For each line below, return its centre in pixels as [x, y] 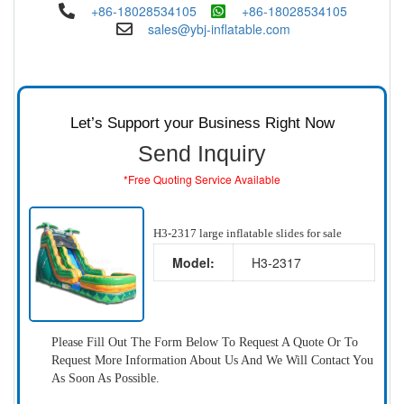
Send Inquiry [202, 153]
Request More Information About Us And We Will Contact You [212, 360]
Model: [193, 263]
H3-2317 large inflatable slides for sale [247, 234]
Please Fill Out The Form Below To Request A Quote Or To [205, 342]
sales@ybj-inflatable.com [219, 29]
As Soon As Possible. [106, 378]
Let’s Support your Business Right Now [202, 123]
